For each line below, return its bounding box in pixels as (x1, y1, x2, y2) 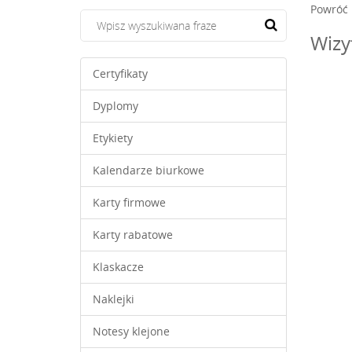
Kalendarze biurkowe (93, 163, 204, 178)
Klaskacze (93, 259, 147, 274)
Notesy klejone (93, 324, 170, 339)
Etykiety (93, 130, 133, 145)
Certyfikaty (93, 66, 148, 81)
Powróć (310, 2, 348, 16)
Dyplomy (93, 98, 138, 113)
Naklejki (93, 291, 134, 306)
